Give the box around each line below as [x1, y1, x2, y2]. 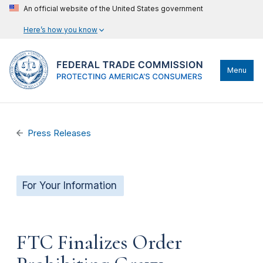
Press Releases [28, 128, 92, 139]
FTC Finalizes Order [16, 230, 182, 255]
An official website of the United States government [23, 4, 203, 13]
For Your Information [22, 180, 117, 191]
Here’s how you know [23, 25, 97, 34]
